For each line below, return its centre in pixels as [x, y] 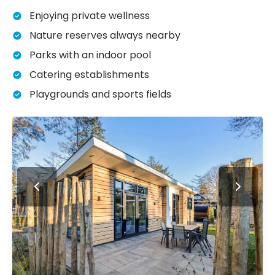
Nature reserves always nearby [105, 35]
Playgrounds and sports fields [100, 94]
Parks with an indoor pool [90, 55]
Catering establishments [89, 74]
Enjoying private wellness [90, 15]
